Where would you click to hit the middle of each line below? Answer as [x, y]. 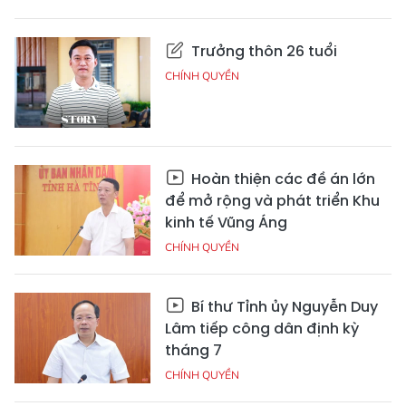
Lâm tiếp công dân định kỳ [262, 329]
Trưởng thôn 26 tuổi [262, 52]
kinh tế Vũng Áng [226, 223]
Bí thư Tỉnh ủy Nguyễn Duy [283, 307]
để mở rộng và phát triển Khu [272, 201]
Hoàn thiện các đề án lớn [281, 179]
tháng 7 [193, 351]
